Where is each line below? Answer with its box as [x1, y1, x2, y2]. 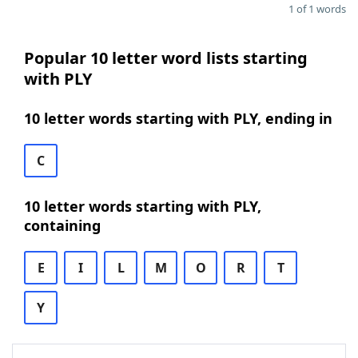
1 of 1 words [288, 2, 346, 16]
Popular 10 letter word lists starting [24, 47, 308, 69]
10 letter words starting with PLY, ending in [24, 109, 332, 128]
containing [24, 216, 101, 235]
